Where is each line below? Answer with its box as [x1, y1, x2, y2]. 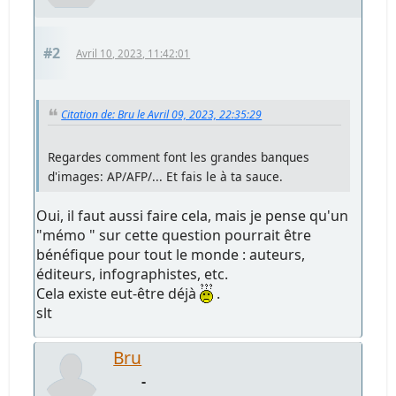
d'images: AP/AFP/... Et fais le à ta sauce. [48, 168, 284, 186]
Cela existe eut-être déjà [36, 284, 201, 304]
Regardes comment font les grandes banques [48, 148, 310, 166]
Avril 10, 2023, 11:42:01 [76, 46, 191, 60]
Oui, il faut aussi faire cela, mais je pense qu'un [36, 206, 349, 226]
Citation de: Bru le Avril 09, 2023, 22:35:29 [61, 106, 263, 122]
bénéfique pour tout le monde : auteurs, [36, 245, 306, 265]
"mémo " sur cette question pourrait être [36, 225, 312, 246]
